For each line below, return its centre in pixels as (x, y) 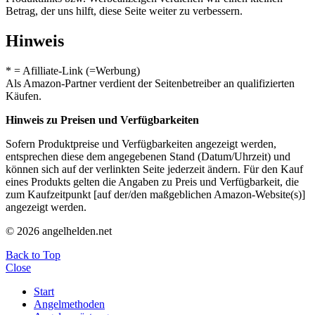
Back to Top (33, 255)
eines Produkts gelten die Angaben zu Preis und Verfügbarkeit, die (152, 181)
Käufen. (24, 96)
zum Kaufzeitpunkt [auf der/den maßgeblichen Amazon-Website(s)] (155, 194)
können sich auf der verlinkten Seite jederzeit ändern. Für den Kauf (154, 169)
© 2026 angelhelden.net (59, 231)
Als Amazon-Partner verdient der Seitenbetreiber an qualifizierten (150, 83)
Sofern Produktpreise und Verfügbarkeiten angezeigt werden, (141, 143)
